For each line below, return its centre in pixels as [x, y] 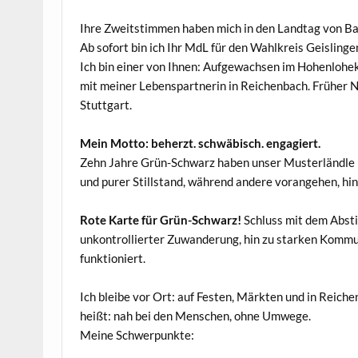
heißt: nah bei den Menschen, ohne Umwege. [196, 315]
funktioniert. [113, 258]
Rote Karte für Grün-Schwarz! [161, 219]
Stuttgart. [106, 104]
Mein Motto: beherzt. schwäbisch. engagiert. [201, 143]
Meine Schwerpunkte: [137, 334]
